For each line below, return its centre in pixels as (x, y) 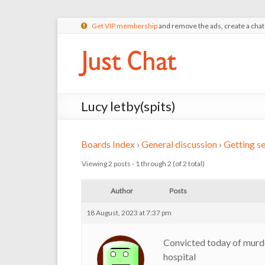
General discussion (179, 144)
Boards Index (108, 144)
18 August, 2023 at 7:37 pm (129, 213)
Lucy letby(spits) (128, 106)
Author (122, 191)
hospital (180, 256)
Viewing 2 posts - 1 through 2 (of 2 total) (143, 164)
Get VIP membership (125, 26)
